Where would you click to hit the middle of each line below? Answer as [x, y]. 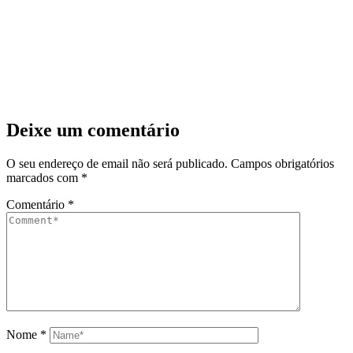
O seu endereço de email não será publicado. [117, 163]
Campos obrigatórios [282, 163]
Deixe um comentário [93, 130]
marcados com [44, 177]
